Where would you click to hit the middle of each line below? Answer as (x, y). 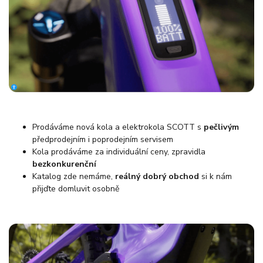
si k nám (215, 177)
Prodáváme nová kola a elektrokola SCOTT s (118, 127)
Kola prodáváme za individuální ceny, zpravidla (119, 152)
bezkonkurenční (64, 164)
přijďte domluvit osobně (76, 189)
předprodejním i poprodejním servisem (103, 140)
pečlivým (221, 127)
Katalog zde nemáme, (74, 177)
